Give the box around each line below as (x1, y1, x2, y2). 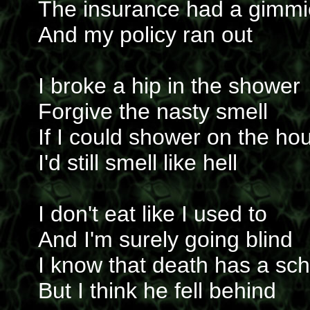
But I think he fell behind (38, 278, 276, 303)
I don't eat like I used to (38, 201, 267, 226)
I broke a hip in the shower (38, 73, 300, 98)
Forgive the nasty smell (38, 99, 268, 124)
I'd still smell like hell (38, 150, 237, 175)
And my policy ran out (38, 22, 253, 47)
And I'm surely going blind (38, 227, 293, 252)
